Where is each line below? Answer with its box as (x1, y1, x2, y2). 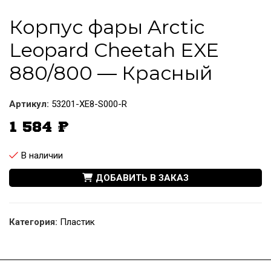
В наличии (21, 150, 63, 161)
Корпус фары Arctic (9, 15, 205, 39)
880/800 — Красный (9, 61, 213, 85)
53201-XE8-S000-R (51, 99, 127, 109)
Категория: (9, 217, 57, 227)
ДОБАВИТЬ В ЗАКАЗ (95, 172, 189, 183)
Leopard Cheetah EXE (9, 38, 219, 62)
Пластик (60, 217, 95, 227)
